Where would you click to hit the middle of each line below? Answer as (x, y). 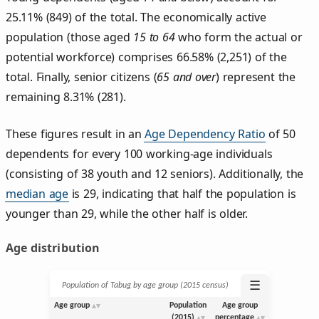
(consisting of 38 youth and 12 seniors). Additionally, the (155, 173)
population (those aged (70, 37)
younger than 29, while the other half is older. (127, 213)
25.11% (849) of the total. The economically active (136, 17)
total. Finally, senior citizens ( (82, 77)
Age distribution (53, 247)
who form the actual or (239, 37)
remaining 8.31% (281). (66, 96)
